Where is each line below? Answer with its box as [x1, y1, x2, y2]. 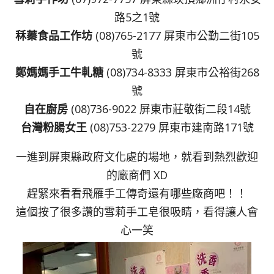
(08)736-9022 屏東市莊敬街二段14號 [67, 101, 251, 116]
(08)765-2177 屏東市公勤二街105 [95, 28, 259, 43]
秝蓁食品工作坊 [15, 28, 95, 43]
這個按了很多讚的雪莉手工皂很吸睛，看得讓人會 [16, 204, 258, 220]
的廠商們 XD [106, 168, 168, 183]
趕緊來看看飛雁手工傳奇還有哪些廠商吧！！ [27, 186, 247, 201]
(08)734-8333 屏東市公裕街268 [103, 64, 259, 80]
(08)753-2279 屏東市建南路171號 [89, 119, 254, 135]
